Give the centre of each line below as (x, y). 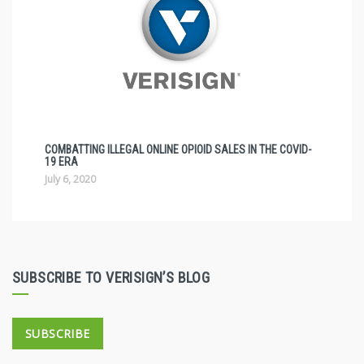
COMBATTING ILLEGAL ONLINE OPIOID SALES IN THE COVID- (178, 150)
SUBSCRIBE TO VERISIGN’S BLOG (111, 278)
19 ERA (61, 162)
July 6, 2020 (70, 180)
